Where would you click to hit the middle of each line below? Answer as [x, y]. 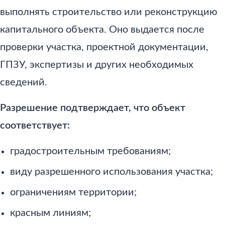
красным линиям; [50, 213]
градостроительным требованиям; [90, 151]
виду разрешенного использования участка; [111, 172]
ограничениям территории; [73, 193]
